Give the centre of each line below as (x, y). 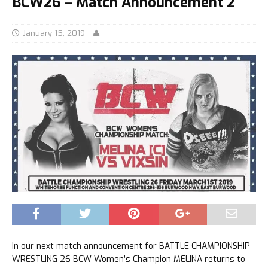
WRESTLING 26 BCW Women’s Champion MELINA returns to (129, 260)
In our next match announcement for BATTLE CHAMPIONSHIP (131, 246)
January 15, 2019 (54, 33)
